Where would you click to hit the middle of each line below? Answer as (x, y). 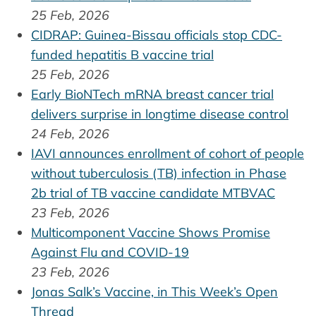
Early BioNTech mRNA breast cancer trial (152, 95)
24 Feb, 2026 (70, 134)
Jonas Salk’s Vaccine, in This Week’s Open (154, 292)
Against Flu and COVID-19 (110, 253)
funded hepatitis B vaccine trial (122, 55)
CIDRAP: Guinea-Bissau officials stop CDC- (157, 35)
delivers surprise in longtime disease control (160, 114)
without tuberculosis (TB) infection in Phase (159, 174)
